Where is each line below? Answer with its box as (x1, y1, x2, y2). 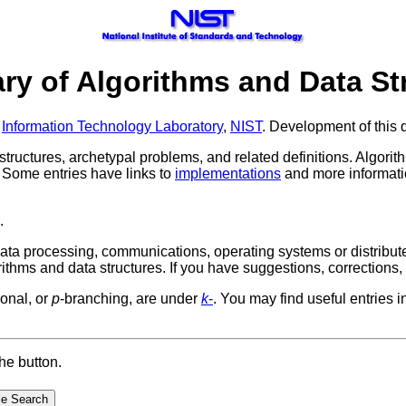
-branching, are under (60, 290, 201, 306)
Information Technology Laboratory (2, 118, 223, 134)
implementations (175, 165, 281, 181)
